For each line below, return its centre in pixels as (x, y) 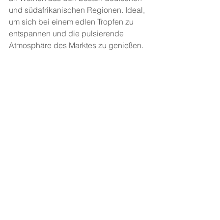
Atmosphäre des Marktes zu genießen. (77, 45)
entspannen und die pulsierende (67, 33)
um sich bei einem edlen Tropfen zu (72, 22)
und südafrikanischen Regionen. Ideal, (78, 10)
